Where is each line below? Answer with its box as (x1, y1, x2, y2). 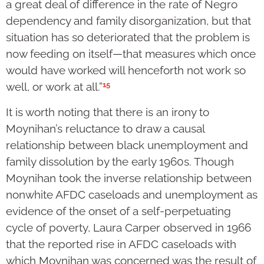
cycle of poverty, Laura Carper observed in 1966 (6, 220, 251, 234)
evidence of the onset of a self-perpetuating (6, 204, 231, 217)
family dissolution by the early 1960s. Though (6, 154, 234, 168)
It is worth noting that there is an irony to (6, 105, 209, 118)
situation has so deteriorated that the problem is (6, 31, 250, 44)
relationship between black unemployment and (6, 138, 248, 151)
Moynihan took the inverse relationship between (6, 171, 252, 184)
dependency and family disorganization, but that (6, 14, 251, 28)
